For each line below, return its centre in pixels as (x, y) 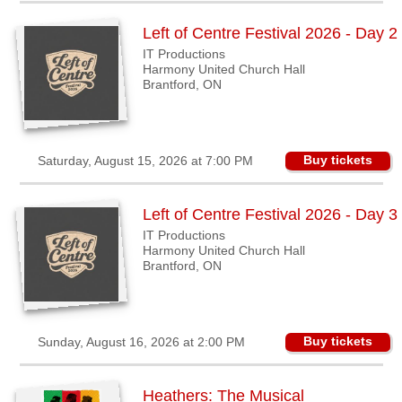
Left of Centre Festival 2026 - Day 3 (270, 214)
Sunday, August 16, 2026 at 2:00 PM (141, 342)
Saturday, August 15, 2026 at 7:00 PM (145, 161)
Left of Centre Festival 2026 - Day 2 (270, 33)
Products (59, 67)
